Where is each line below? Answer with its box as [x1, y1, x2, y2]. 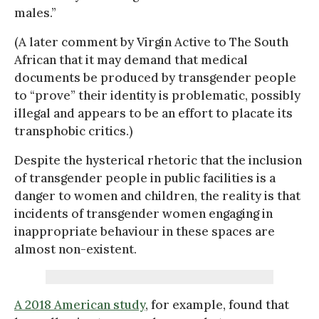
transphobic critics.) [14, 122, 133, 139]
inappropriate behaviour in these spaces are [14, 223, 275, 239]
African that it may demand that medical [14, 51, 248, 68]
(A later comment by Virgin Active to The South [14, 33, 288, 50]
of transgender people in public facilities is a [14, 169, 276, 186]
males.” [14, 4, 56, 21]
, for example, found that [145, 296, 289, 313]
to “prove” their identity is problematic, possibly [14, 87, 300, 103]
